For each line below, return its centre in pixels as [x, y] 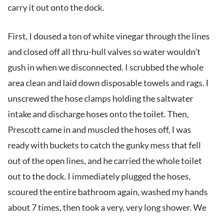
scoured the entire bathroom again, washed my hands [108, 192]
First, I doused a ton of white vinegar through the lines [109, 36]
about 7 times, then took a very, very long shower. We [107, 208]
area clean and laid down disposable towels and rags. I [108, 83]
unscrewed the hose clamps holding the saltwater [100, 99]
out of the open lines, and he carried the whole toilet [105, 161]
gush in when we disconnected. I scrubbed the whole [106, 67]
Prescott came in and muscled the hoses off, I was [100, 130]
